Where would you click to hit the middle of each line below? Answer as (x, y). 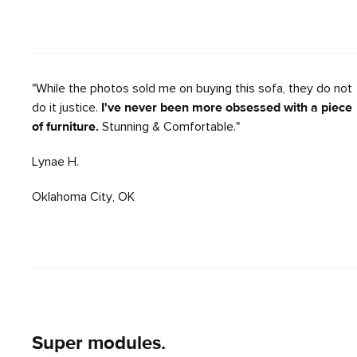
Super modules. (99, 344)
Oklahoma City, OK (83, 197)
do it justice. (67, 108)
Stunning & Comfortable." (169, 127)
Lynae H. (55, 162)
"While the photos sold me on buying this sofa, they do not (192, 89)
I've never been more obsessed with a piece (227, 108)
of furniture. (65, 127)
